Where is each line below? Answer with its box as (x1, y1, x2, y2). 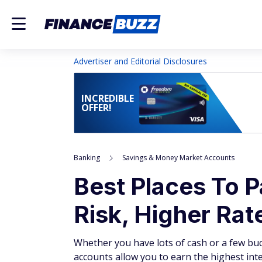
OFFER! (81, 101, 112, 114)
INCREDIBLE (81, 92, 134, 105)
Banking (74, 153, 100, 163)
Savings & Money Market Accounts (122, 153, 235, 163)
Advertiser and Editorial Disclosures (74, 56, 207, 67)
